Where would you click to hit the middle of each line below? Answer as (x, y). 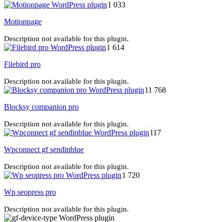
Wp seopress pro (30, 192)
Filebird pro (22, 64)
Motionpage (23, 21)
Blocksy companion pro (41, 107)
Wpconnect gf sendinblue (44, 149)
